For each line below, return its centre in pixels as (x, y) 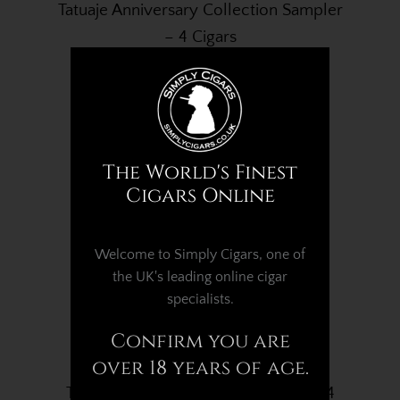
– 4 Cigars (200, 37)
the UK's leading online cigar (200, 277)
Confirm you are (200, 342)
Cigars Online (200, 196)
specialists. (200, 299)
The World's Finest (200, 173)
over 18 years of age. (200, 368)
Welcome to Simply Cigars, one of (200, 254)
